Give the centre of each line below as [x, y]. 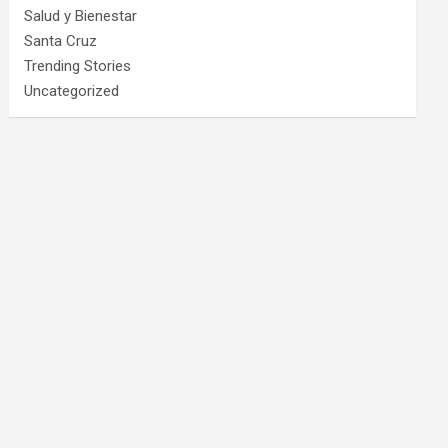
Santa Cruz [61, 41]
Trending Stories [78, 66]
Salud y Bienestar [81, 16]
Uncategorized [72, 91]
